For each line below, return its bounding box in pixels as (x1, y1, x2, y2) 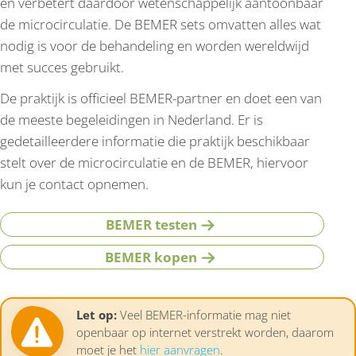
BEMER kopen (105, 248, 198, 267)
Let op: (76, 306, 117, 323)
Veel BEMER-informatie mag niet (117, 306, 291, 323)
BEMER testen (105, 215, 197, 234)
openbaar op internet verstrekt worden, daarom (76, 323, 334, 340)
